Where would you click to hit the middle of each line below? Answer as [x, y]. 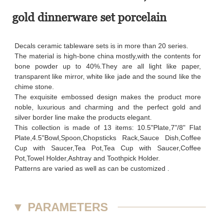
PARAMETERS [68, 207]
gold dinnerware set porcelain [89, 17]
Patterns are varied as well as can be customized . [92, 168]
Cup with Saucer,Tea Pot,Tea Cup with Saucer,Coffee [108, 148]
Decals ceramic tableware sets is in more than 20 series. [101, 45]
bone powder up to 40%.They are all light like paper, [108, 66]
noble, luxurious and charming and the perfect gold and [108, 107]
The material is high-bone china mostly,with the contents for [108, 56]
